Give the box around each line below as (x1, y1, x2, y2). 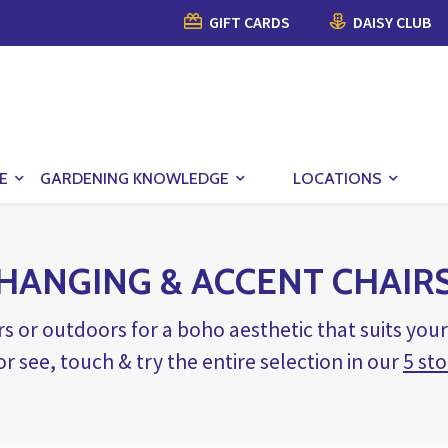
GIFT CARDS (206, 12, 290, 32)
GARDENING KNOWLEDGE (40, 168, 229, 188)
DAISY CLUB (350, 12, 431, 32)
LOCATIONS (293, 168, 382, 188)
